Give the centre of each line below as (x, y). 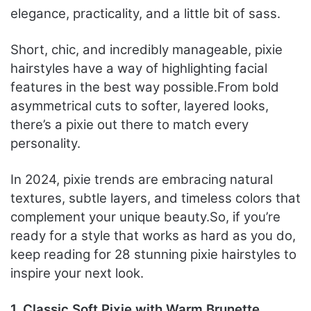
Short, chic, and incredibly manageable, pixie (146, 49)
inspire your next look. (77, 273)
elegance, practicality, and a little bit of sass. (145, 13)
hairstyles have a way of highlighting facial (139, 68)
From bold (248, 87)
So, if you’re (245, 217)
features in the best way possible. (114, 87)
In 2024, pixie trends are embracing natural (142, 179)
